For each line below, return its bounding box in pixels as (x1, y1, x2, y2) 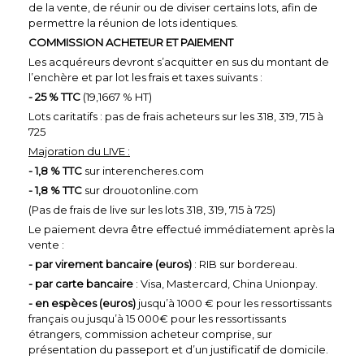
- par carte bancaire (28, 276, 133, 290)
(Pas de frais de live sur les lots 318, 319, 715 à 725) (28, 202, 275, 216)
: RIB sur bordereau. (194, 257, 297, 271)
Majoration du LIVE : (28, 144, 130, 158)
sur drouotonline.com (82, 183, 198, 197)
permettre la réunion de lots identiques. (28, 15, 238, 29)
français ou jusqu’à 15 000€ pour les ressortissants (28, 311, 286, 325)
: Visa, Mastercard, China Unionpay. (133, 276, 318, 290)
